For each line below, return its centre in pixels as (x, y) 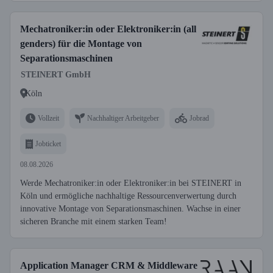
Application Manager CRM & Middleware (109, 265)
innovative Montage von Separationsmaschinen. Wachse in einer (130, 209)
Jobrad (199, 118)
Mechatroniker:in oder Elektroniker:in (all (108, 29)
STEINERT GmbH (56, 75)
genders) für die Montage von (81, 44)
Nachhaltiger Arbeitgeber (123, 118)
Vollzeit (48, 118)
